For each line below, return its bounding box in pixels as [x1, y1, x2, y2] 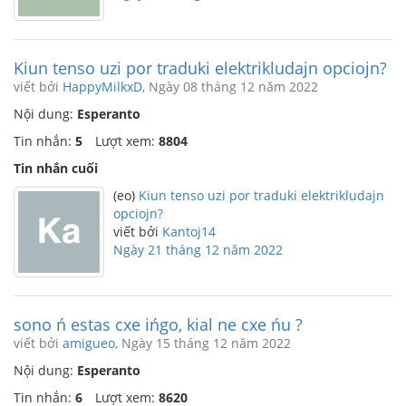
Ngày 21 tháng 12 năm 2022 [113, 241, 283, 258]
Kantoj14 [162, 223, 216, 240]
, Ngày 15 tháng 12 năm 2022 [115, 334, 291, 352]
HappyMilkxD [63, 78, 142, 95]
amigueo [63, 334, 115, 352]
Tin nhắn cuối [14, 159, 98, 177]
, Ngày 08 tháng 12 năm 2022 [142, 78, 318, 95]
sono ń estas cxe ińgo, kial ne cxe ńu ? [14, 314, 303, 335]
